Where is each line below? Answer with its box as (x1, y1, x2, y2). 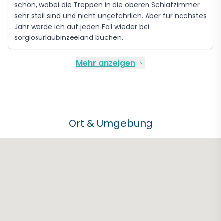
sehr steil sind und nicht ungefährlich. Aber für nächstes (14, 11, 207, 21)
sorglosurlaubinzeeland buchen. (14, 33, 123, 42)
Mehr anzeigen (76, 57, 135, 69)
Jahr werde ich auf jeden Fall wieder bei (14, 22, 149, 32)
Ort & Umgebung (68, 116, 153, 130)
